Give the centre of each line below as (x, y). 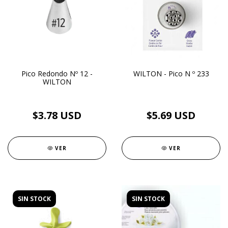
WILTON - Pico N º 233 (171, 74)
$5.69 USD (171, 115)
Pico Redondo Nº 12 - (57, 74)
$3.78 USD (57, 115)
